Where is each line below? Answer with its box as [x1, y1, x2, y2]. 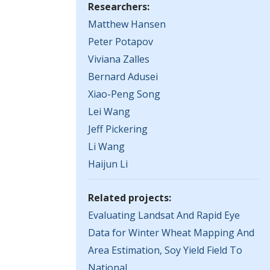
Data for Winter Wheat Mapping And [88, 226, 254, 239]
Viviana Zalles [88, 52, 149, 66]
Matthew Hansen [88, 17, 166, 31]
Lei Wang [88, 105, 130, 118]
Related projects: [88, 191, 171, 204]
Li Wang [88, 140, 125, 153]
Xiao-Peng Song [88, 87, 160, 101]
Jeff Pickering [88, 122, 148, 136]
